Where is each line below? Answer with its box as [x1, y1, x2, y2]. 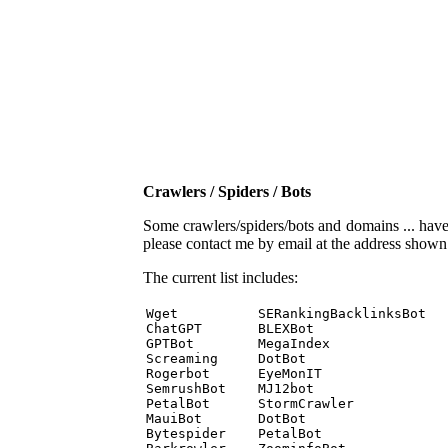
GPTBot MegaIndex [146, 336, 338, 351]
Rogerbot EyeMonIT [146, 366, 330, 381]
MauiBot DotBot [146, 411, 314, 426]
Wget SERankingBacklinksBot [146, 306, 434, 321]
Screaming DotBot [146, 351, 314, 366]
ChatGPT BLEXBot [146, 321, 322, 336]
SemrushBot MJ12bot [146, 381, 322, 396]
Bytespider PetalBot [146, 426, 330, 441]
